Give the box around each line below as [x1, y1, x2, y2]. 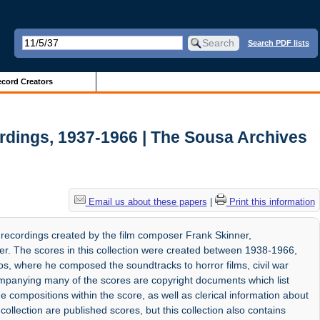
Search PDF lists [247, 38, 309, 47]
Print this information [226, 196, 315, 207]
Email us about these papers [85, 196, 207, 207]
